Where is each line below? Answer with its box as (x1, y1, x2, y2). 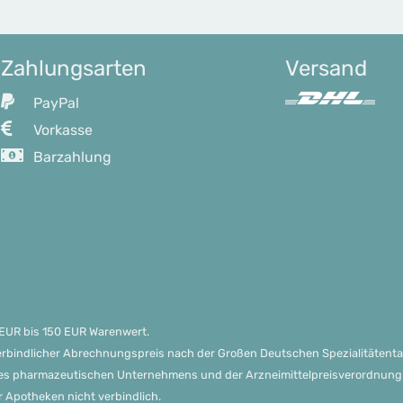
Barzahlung (29, 148, 112, 166)
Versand (284, 56, 367, 81)
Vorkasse (29, 121, 93, 139)
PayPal (29, 94, 79, 112)
